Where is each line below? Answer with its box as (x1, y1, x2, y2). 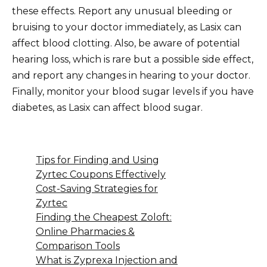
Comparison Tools (36, 240, 120, 252)
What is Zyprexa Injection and (36, 254, 178, 266)
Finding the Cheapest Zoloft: (36, 211, 172, 223)
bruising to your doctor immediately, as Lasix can (12, 21, 241, 33)
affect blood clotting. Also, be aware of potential (12, 37, 240, 49)
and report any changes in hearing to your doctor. (12, 69, 250, 81)
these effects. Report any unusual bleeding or (12, 5, 232, 17)
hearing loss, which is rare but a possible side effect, (12, 53, 253, 65)
